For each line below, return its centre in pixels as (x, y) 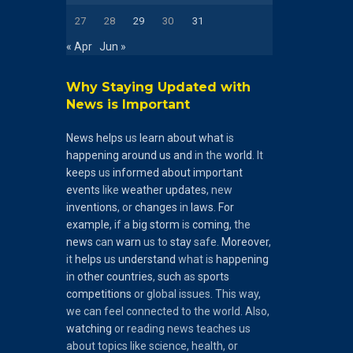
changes (156, 207)
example (87, 224)
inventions (91, 207)
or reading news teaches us (181, 328)
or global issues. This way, (196, 294)
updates (186, 190)
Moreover (245, 242)
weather (142, 190)
